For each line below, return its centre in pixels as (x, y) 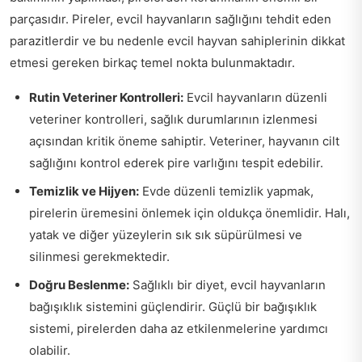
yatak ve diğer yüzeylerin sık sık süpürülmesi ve (166, 235)
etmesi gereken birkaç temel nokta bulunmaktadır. (152, 63)
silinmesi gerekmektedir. (99, 257)
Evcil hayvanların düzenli (255, 98)
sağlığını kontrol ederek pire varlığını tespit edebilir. (176, 163)
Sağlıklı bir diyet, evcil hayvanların (227, 285)
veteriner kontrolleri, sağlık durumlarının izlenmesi (173, 120)
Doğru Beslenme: (79, 285)
